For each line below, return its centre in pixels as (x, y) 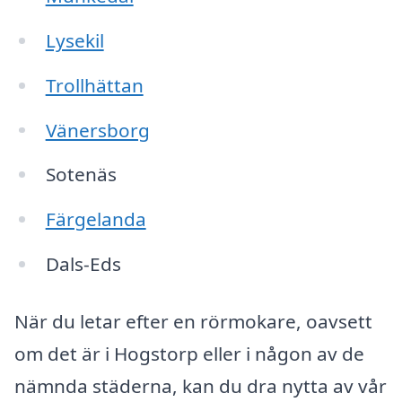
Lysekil (74, 40)
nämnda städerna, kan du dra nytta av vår (201, 385)
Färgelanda (96, 219)
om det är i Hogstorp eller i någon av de (189, 353)
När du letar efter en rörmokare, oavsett (193, 321)
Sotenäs (81, 175)
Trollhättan (94, 85)
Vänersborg (97, 130)
